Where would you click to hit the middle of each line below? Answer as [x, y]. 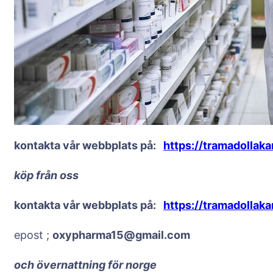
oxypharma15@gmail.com [121, 235]
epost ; [33, 235]
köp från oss [46, 175]
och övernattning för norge [85, 265]
